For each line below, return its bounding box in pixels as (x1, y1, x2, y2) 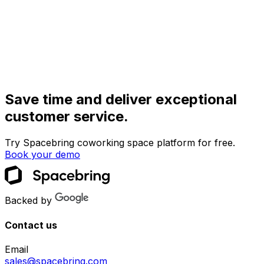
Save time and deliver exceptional (5, 91, 237, 108)
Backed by (5, 194, 52, 207)
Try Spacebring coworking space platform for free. (5, 137, 235, 149)
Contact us (5, 219, 57, 231)
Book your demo (5, 148, 80, 161)
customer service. (5, 108, 128, 126)
